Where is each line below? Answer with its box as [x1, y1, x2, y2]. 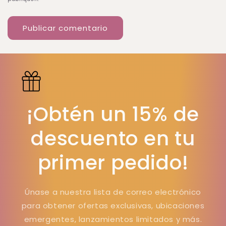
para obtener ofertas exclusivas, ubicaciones [21, 200, 205, 211]
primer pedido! [37, 149, 189, 177]
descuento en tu [31, 125, 195, 153]
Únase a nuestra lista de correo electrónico [25, 187, 201, 198]
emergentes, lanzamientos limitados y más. [24, 214, 202, 225]
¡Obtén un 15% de [26, 100, 200, 129]
